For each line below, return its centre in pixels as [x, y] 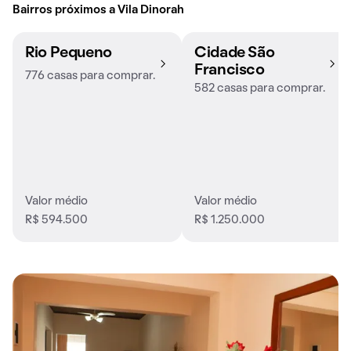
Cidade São [235, 54]
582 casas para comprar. [260, 89]
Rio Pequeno [69, 54]
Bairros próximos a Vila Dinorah [98, 11]
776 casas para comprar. [90, 76]
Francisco [230, 71]
